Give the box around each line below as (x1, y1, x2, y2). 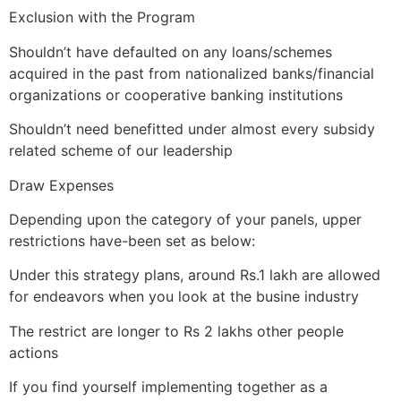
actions (9, 343, 58, 362)
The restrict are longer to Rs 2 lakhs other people (9, 321, 344, 340)
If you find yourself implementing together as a (9, 378, 328, 397)
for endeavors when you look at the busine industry (9, 287, 359, 306)
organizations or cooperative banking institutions (9, 85, 343, 104)
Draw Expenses (9, 175, 114, 194)
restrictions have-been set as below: (9, 232, 255, 251)
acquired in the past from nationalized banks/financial (9, 64, 374, 82)
